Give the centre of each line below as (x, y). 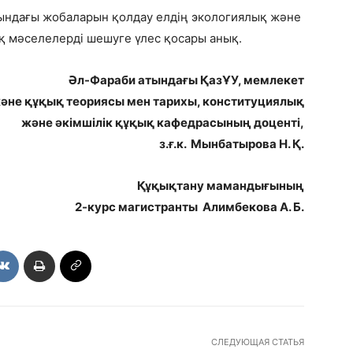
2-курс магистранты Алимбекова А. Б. (190, 206)
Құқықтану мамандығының (221, 185)
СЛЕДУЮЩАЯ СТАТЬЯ (257, 342)
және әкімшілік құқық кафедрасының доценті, (163, 122)
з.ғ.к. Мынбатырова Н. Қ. (232, 143)
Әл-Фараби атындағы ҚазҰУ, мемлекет (186, 80)
